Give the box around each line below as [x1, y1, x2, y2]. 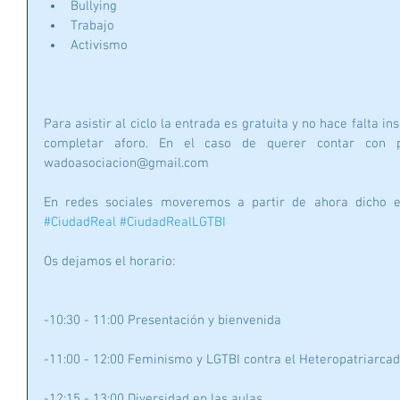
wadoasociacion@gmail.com [44, 155, 209, 172]
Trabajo [71, 18, 121, 35]
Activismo [71, 37, 131, 54]
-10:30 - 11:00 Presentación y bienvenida [44, 312, 281, 329]
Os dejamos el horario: [44, 254, 179, 271]
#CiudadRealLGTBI [120, 214, 226, 231]
